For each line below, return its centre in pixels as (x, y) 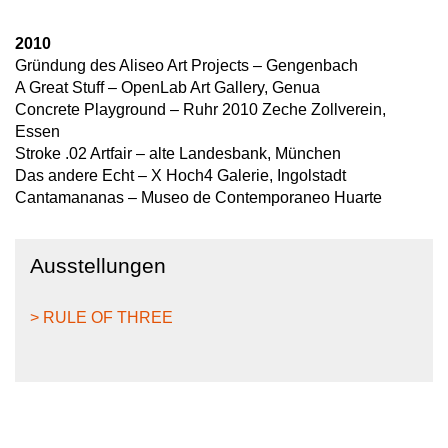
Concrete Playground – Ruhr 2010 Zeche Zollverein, (200, 110)
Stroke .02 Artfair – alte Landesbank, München (178, 154)
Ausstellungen (98, 266)
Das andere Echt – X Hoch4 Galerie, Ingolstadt (180, 176)
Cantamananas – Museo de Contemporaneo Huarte (198, 198)
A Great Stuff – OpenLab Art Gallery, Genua (167, 88)
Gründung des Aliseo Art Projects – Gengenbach (186, 66)
